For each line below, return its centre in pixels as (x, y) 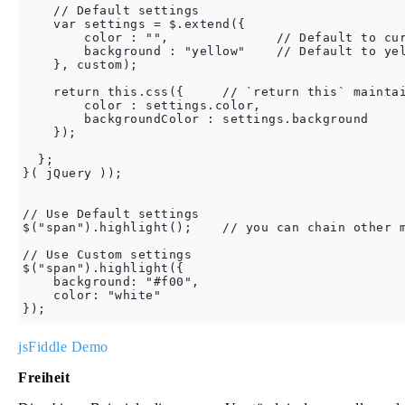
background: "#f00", (111, 282)
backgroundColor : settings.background (196, 119)
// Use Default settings (111, 214)
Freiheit (44, 377)
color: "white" (92, 295)
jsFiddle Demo (63, 347)
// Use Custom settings (107, 254)
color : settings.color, (142, 105)
